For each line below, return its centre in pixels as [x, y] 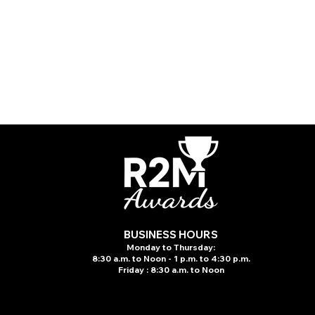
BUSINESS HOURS [171, 234]
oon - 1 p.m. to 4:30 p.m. [200, 258]
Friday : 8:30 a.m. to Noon [171, 270]
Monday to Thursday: [171, 247]
